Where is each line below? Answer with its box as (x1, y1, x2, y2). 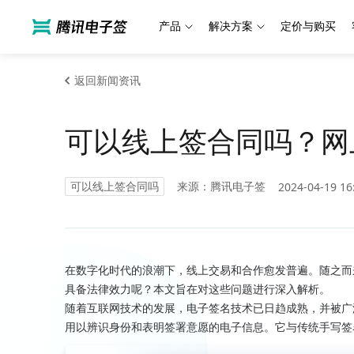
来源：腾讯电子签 (177, 179, 265, 194)
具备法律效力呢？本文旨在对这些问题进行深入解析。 (65, 281, 330, 296)
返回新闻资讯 (74, 73, 141, 88)
